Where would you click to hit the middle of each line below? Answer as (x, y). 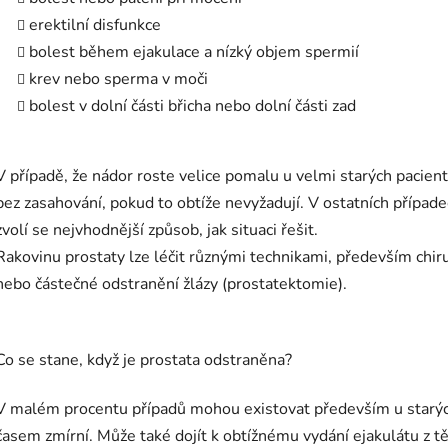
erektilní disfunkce (95, 24)
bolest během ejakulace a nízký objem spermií (194, 51)
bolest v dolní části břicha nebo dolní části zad (192, 105)
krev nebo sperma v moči (120, 78)
